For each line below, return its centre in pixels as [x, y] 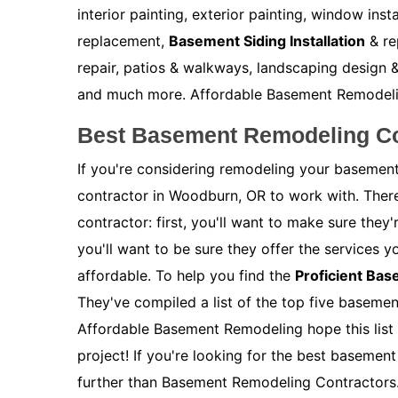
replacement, [123, 40]
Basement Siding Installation [267, 40]
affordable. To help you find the [186, 275]
